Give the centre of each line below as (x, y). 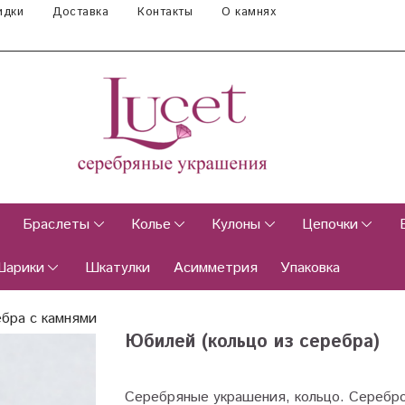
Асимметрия (215, 268)
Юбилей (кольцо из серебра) (253, 343)
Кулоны (236, 225)
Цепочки (330, 225)
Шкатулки (118, 268)
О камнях (249, 12)
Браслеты (57, 225)
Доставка (80, 12)
